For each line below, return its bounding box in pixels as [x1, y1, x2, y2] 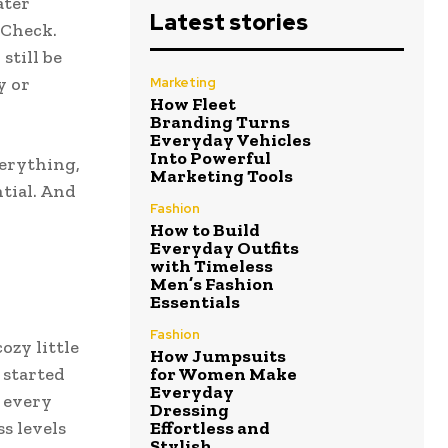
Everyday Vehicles [150, 128, 311, 151]
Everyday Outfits [150, 236, 299, 259]
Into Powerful [150, 146, 271, 169]
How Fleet [150, 92, 236, 115]
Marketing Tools [150, 164, 293, 187]
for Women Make [150, 362, 297, 385]
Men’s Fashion [150, 272, 274, 295]
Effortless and [150, 416, 270, 439]
